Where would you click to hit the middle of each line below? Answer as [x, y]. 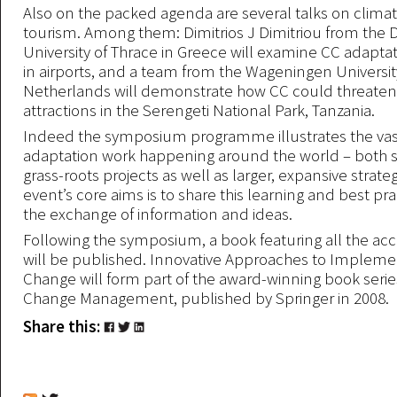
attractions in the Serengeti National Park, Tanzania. [199, 110]
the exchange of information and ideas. [158, 214]
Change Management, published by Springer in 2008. [206, 298]
